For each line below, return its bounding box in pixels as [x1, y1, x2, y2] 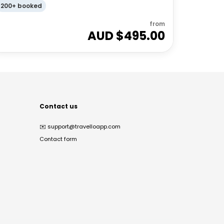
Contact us [39, 102, 77, 110]
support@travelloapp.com [47, 122, 120, 130]
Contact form [39, 135, 77, 143]
